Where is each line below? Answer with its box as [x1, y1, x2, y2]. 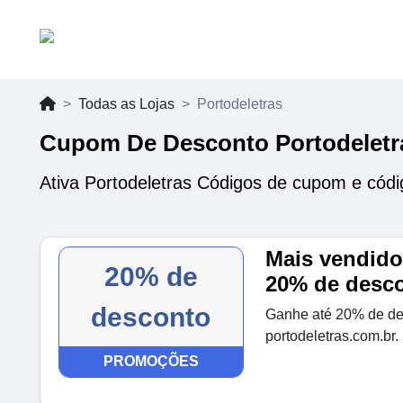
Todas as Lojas [78, 96, 175, 112]
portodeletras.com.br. [264, 328, 399, 344]
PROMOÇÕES [103, 354, 199, 369]
